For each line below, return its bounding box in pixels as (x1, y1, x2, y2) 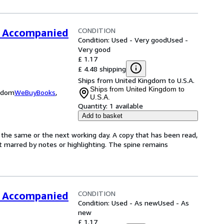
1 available (109, 101, 143, 110)
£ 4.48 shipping (78, 64, 126, 73)
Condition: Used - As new (78, 198, 158, 207)
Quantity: (78, 101, 107, 110)
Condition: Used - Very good (78, 35, 167, 44)
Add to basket (82, 112, 122, 119)
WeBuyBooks (14, 88, 55, 96)
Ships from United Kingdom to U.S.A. (78, 76, 194, 84)
